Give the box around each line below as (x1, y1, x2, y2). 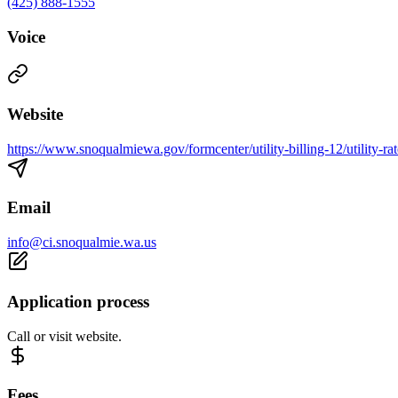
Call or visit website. (7, 328, 122, 344)
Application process (7, 291, 149, 311)
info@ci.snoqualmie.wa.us (7, 235, 156, 251)
